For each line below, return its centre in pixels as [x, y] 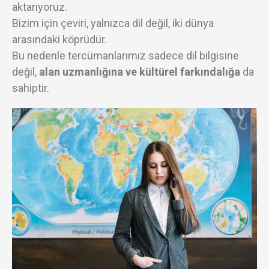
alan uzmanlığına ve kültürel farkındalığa [140, 72]
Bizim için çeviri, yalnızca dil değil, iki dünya [113, 23]
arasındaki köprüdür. [59, 39]
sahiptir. [31, 88]
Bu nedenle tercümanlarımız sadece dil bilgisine [125, 56]
